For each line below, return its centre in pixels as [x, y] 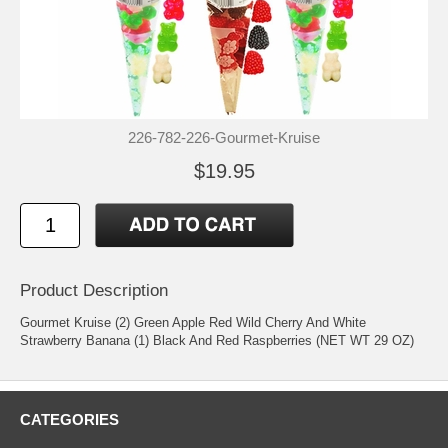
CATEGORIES [69, 419]
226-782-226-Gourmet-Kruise [224, 137]
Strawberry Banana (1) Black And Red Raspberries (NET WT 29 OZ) [217, 340]
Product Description [94, 290]
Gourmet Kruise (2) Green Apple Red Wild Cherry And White [193, 322]
